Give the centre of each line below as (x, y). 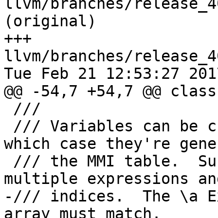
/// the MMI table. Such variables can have (9, 161)
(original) (50, 21)
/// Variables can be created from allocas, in (9, 126)
